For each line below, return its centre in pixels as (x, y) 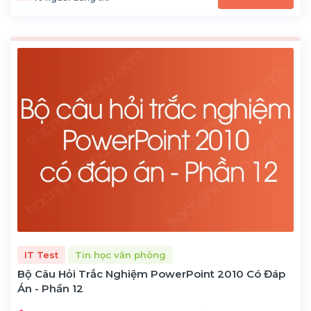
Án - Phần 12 (50, 289)
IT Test (41, 254)
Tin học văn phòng (120, 254)
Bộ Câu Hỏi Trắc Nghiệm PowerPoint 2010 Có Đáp (151, 274)
